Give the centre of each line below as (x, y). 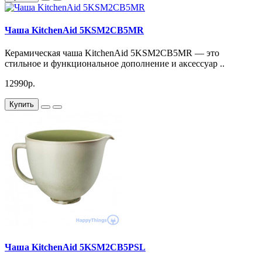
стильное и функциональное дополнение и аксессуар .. (115, 64)
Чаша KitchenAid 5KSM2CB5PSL (75, 247)
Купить (22, 105)
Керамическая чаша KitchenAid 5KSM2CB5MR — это (112, 53)
